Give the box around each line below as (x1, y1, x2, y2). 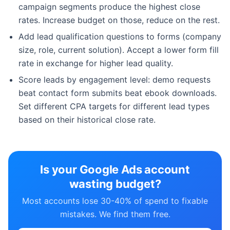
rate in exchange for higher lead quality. (18, 57, 173, 68)
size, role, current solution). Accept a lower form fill (18, 44, 219, 55)
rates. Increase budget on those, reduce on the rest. (18, 14, 220, 25)
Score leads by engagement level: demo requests (18, 74, 210, 85)
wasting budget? (69, 177, 161, 190)
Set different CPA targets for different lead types (18, 101, 209, 111)
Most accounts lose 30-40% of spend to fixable (22, 195, 208, 206)
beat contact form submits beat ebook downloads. (18, 87, 217, 98)
